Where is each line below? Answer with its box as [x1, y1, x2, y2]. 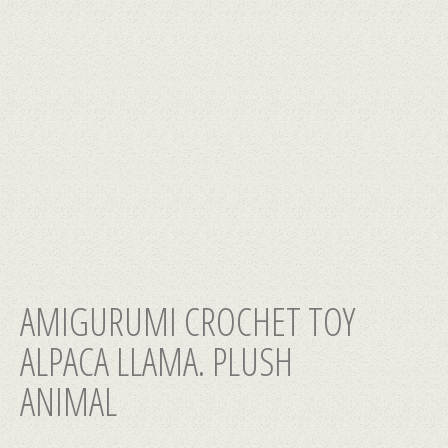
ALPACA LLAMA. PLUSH [20, 335, 293, 387]
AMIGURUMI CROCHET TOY [20, 295, 355, 347]
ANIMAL [20, 375, 117, 427]
